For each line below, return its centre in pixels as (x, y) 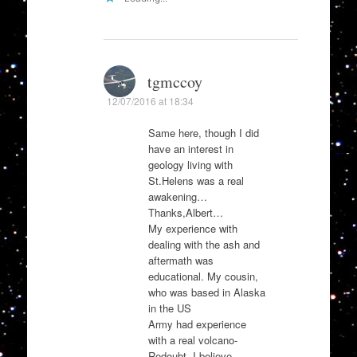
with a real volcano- (192, 340)
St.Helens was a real (196, 181)
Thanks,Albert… (185, 213)
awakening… (177, 197)
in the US (169, 308)
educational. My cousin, (203, 277)
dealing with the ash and (204, 245)
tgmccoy (175, 82)
